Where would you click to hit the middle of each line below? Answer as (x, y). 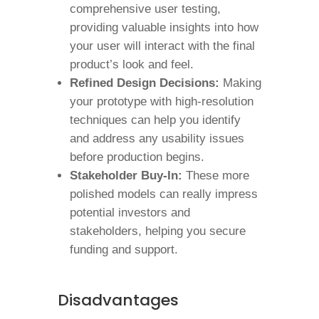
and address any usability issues (157, 138)
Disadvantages (118, 300)
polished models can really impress (163, 194)
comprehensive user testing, (145, 9)
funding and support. (124, 250)
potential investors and (130, 213)
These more (215, 176)
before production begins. (137, 157)
